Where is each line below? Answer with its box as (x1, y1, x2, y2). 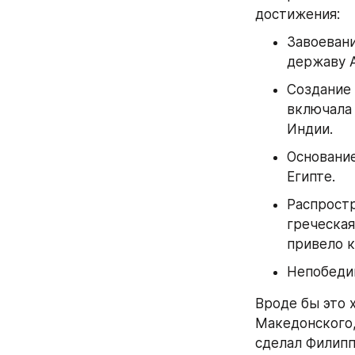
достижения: (255, 6, 340, 22)
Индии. (287, 120, 333, 137)
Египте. (287, 168, 335, 185)
